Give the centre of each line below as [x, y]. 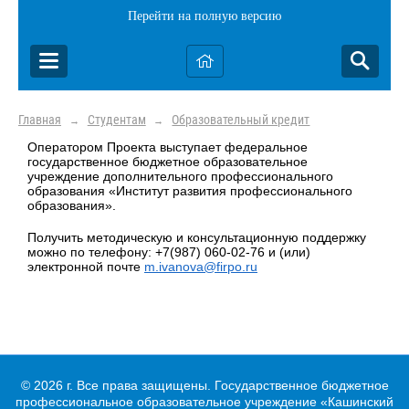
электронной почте [86, 266]
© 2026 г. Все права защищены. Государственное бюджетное [204, 385]
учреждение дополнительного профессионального [180, 176]
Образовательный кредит [241, 120]
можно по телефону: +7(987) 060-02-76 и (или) [169, 252]
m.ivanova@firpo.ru [201, 266]
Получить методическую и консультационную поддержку [197, 237]
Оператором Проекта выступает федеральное [168, 147]
